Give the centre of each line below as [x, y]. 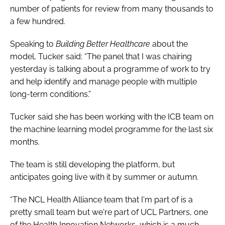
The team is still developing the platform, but [92, 164]
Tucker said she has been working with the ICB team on [112, 117]
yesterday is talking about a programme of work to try [110, 69]
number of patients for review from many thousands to [112, 9]
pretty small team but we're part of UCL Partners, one [109, 212]
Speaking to [33, 44]
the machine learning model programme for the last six [111, 129]
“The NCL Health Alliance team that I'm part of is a [101, 199]
